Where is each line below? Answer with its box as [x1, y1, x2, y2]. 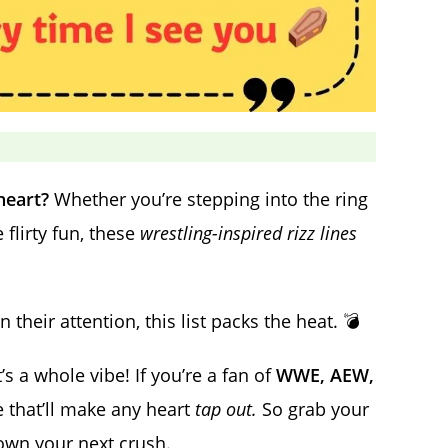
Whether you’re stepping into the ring [49, 187, 368, 212]
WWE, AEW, [276, 363, 374, 388]
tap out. [195, 397, 257, 422]
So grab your [257, 397, 369, 422]
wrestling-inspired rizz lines [140, 221, 357, 246]
